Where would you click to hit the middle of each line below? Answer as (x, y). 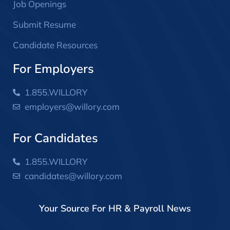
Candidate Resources (55, 45)
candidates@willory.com (73, 176)
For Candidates (55, 138)
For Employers (53, 69)
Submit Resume (44, 24)
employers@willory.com (72, 106)
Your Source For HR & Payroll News (115, 208)
